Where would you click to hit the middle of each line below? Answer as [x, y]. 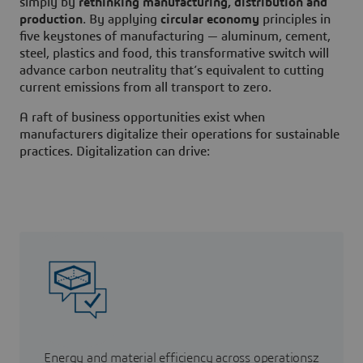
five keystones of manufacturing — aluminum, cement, [175, 37]
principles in [295, 20]
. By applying [122, 20]
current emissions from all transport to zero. [145, 88]
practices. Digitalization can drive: [115, 152]
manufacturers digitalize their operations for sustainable [179, 135]
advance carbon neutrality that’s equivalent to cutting [172, 71]
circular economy [210, 20]
